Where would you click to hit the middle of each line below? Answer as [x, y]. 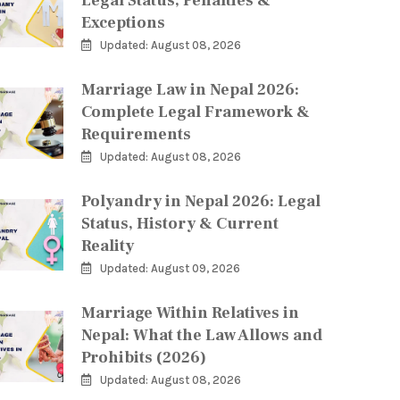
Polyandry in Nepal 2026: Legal [201, 201]
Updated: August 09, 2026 [170, 268]
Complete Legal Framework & [196, 112]
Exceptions [123, 23]
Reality [108, 246]
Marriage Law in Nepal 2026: [190, 90]
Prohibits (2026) [144, 358]
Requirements [136, 134]
